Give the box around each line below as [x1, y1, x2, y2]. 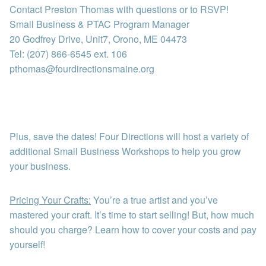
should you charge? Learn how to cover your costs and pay [9, 223, 256, 237]
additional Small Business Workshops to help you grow [9, 144, 241, 159]
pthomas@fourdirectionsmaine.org [9, 62, 154, 76]
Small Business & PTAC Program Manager [9, 17, 189, 31]
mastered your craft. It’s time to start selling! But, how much [9, 208, 254, 222]
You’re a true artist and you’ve [91, 193, 218, 207]
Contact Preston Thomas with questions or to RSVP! [9, 2, 229, 17]
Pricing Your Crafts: [9, 193, 91, 207]
